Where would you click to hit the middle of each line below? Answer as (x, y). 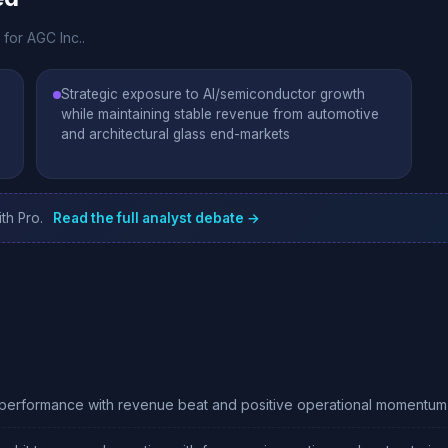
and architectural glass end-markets (175, 134)
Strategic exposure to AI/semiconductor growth (213, 94)
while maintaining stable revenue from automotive (220, 114)
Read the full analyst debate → (156, 218)
